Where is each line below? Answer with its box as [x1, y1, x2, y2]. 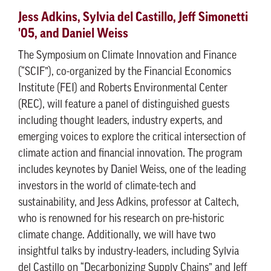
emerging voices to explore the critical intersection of [18, 132, 246, 143]
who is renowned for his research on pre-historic [18, 214, 224, 225]
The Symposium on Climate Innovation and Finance [18, 50, 237, 62]
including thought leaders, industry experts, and [18, 116, 223, 127]
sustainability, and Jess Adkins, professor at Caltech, [18, 197, 239, 209]
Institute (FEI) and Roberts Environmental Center [18, 83, 227, 94]
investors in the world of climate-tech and [18, 181, 196, 192]
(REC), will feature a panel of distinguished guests [18, 99, 229, 111]
